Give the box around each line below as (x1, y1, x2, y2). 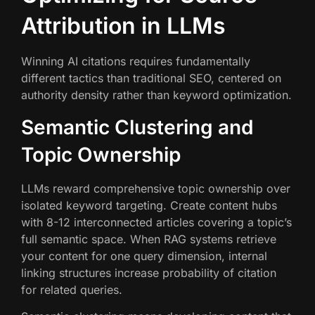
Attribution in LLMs (21, 12, 226, 40)
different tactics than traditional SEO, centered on (21, 71, 281, 86)
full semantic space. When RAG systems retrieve (21, 231, 276, 246)
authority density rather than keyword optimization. (21, 88, 292, 103)
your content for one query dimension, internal (21, 248, 267, 263)
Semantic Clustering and (21, 115, 253, 139)
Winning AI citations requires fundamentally (21, 54, 250, 69)
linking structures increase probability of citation (21, 265, 276, 280)
